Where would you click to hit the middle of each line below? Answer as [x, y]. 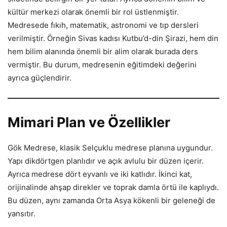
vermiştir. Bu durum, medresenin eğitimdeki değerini [102, 65]
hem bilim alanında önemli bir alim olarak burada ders [103, 52]
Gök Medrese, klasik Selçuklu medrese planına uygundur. [110, 148]
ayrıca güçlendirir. [40, 78]
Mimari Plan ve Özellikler [89, 123]
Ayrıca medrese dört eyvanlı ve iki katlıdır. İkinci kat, [100, 174]
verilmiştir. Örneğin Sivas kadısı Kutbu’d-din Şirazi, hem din [113, 39]
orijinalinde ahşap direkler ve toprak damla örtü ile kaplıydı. [113, 187]
